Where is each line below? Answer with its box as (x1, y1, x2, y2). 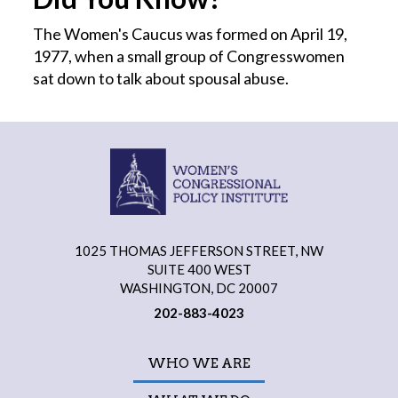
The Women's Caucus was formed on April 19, (33, 24, 348, 44)
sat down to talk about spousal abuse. (33, 68, 290, 88)
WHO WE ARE (147, 355, 251, 372)
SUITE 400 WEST (147, 261, 251, 278)
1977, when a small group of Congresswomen (33, 46, 346, 66)
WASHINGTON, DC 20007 (120, 280, 278, 297)
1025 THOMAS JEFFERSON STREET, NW (75, 243, 323, 259)
